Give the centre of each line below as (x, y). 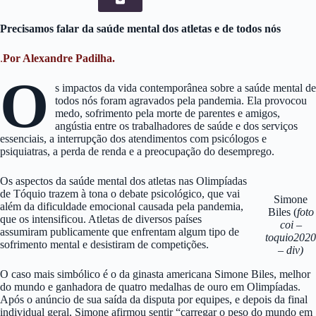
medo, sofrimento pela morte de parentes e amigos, (167, 113)
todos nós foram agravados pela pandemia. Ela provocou (181, 100)
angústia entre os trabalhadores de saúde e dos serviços (176, 126)
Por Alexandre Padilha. (59, 58)
